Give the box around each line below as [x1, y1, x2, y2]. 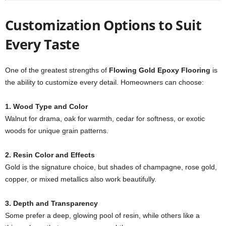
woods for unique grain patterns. [5, 127, 108, 135]
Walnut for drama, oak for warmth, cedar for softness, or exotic [5, 115, 205, 123]
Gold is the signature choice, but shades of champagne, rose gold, [5, 163, 217, 171]
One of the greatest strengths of [5, 66, 109, 74]
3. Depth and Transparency [5, 199, 98, 207]
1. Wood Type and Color [5, 102, 88, 110]
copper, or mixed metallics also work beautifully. [5, 175, 156, 183]
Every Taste [5, 35, 80, 53]
